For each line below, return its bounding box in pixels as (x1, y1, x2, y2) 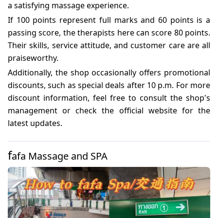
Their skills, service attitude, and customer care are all (8, 40, 210, 51)
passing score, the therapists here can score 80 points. (8, 27, 210, 38)
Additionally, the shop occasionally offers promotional (8, 67, 210, 78)
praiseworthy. (8, 53, 58, 64)
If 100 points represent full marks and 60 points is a (8, 15, 210, 26)
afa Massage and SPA (12, 149, 108, 163)
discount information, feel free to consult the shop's (8, 92, 210, 104)
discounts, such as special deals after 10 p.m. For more (8, 80, 210, 91)
